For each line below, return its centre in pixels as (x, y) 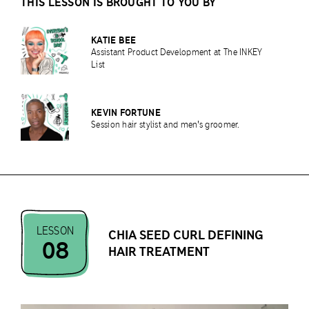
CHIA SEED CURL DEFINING (186, 235)
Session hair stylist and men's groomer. (166, 124)
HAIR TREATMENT (159, 252)
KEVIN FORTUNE (126, 112)
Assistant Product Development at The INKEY (177, 52)
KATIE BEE (114, 40)
